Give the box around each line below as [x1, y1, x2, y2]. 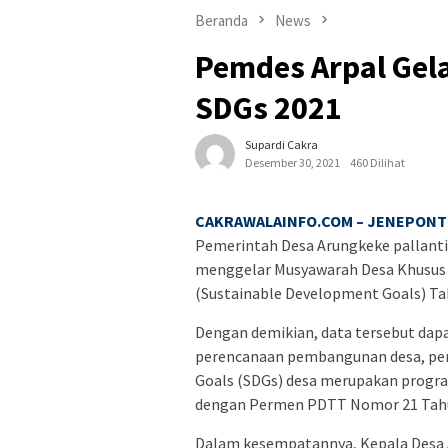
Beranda [195, 11, 248, 30]
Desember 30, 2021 [245, 155, 340, 171]
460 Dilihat [350, 155, 405, 171]
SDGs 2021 [195, 88, 342, 129]
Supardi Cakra [245, 137, 318, 153]
